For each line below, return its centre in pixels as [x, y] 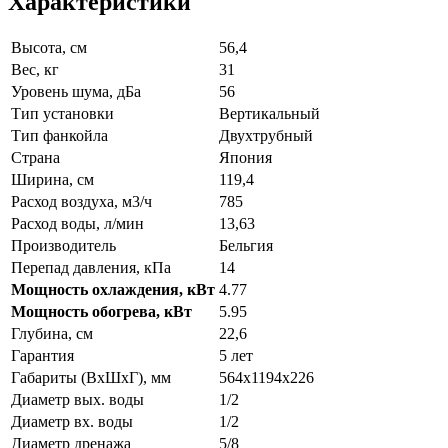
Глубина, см [52, 334]
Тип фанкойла [59, 136]
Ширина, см [52, 180]
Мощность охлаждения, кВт [113, 290]
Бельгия [246, 246]
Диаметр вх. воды [72, 422]
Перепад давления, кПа [91, 268]
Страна [35, 158]
